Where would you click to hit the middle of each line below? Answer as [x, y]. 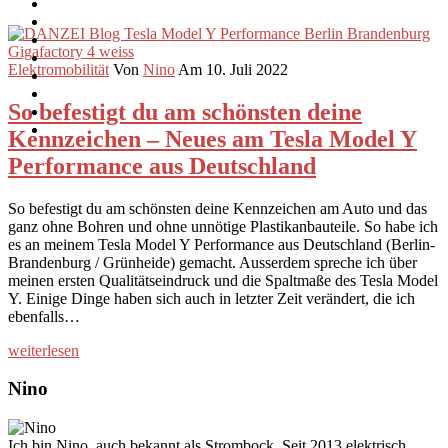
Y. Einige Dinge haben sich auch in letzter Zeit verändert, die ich [211, 298]
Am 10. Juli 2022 [233, 69]
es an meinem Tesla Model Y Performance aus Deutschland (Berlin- [221, 244]
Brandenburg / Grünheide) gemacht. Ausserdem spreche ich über [212, 262]
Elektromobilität [58, 69]
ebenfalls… [44, 316]
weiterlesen [43, 350]
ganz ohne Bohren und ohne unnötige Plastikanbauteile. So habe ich [223, 226]
